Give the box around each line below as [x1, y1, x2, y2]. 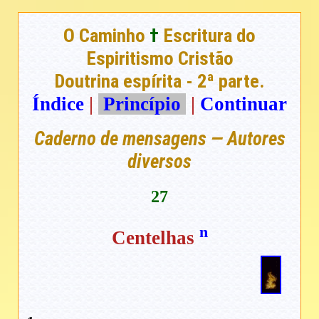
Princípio [98, 93, 186, 115]
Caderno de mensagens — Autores [33, 127, 286, 151]
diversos [127, 150, 192, 174]
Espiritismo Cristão [85, 47, 234, 70]
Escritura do [159, 24, 256, 48]
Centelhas [111, 227, 199, 249]
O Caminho [63, 24, 150, 48]
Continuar [200, 93, 287, 115]
